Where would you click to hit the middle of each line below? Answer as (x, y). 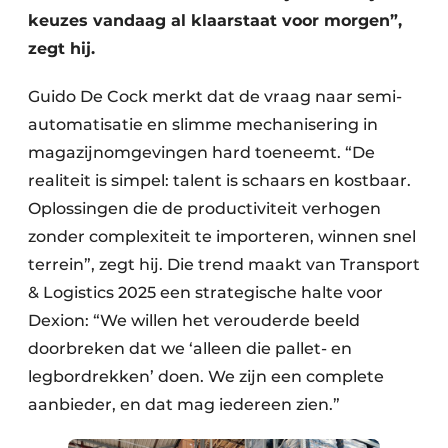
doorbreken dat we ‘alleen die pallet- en (190, 348)
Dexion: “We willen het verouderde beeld (194, 320)
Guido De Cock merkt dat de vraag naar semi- (215, 96)
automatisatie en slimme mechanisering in (203, 124)
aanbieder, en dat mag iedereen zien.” (184, 404)
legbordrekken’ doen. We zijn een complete (206, 376)
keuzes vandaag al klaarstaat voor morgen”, (215, 20)
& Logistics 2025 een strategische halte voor (205, 292)
